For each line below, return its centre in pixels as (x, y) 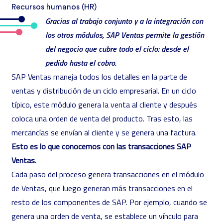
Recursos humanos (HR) (54, 7)
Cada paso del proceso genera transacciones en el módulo (108, 174)
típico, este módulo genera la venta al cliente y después (104, 105)
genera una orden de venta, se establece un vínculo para (105, 216)
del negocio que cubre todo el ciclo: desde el (117, 49)
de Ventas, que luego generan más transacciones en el (102, 188)
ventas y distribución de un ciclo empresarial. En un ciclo (104, 91)
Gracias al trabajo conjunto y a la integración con (124, 21)
